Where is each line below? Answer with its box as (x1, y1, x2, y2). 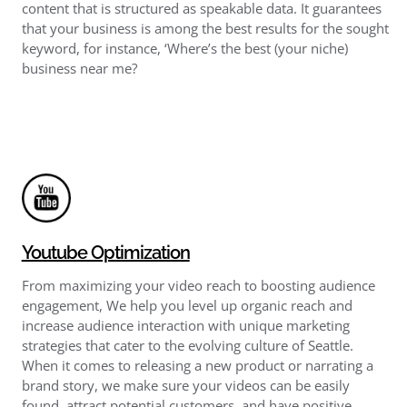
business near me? (21, 58, 137, 77)
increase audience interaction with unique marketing (21, 315, 350, 334)
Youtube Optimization (21, 241, 190, 263)
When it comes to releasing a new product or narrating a (21, 355, 373, 374)
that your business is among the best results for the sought (21, 18, 389, 37)
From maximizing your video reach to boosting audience (21, 275, 375, 294)
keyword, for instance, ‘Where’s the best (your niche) (21, 38, 348, 57)
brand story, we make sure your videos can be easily (21, 375, 350, 394)
